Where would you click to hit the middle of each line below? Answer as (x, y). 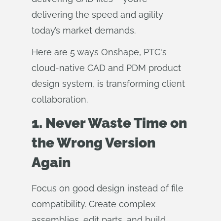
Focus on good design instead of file (108, 188)
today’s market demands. (84, 30)
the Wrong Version (93, 143)
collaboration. (60, 99)
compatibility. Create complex (93, 204)
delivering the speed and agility (97, 15)
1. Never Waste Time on (109, 123)
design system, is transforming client (108, 84)
